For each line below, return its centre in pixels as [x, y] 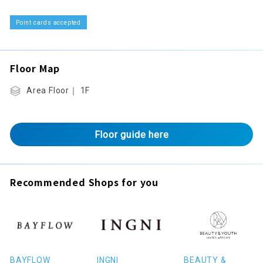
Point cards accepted [48, 23]
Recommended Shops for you [84, 182]
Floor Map [35, 68]
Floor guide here [131, 134]
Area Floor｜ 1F [58, 91]
